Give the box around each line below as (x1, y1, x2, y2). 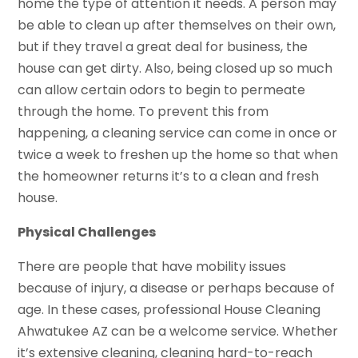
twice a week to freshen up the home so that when (18, 145, 339, 164)
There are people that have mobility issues (18, 257, 287, 276)
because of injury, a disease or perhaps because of (18, 278, 336, 297)
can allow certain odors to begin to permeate (18, 80, 306, 99)
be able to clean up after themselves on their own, (18, 15, 336, 34)
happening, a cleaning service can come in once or (18, 123, 338, 142)
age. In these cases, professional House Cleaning (18, 300, 321, 319)
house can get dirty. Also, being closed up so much (18, 58, 333, 78)
